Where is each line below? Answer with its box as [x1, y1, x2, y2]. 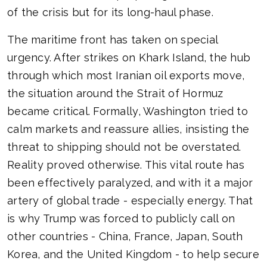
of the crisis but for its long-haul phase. [7, 6, 213, 19]
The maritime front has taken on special [7, 33, 218, 46]
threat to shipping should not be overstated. [7, 141, 241, 154]
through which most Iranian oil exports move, [7, 69, 245, 82]
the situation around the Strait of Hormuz [7, 87, 223, 100]
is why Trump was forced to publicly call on [7, 212, 235, 225]
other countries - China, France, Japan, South [7, 230, 243, 243]
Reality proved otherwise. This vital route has [7, 159, 244, 172]
